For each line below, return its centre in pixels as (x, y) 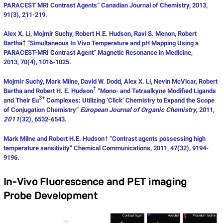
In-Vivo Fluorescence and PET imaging (95, 181)
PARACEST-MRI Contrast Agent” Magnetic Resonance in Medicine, (98, 52)
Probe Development (50, 195)
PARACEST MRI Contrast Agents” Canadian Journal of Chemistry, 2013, (105, 5)
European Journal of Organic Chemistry (138, 110)
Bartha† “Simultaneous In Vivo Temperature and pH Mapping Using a (101, 43)
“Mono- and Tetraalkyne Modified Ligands (156, 91)
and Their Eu (21, 100)
